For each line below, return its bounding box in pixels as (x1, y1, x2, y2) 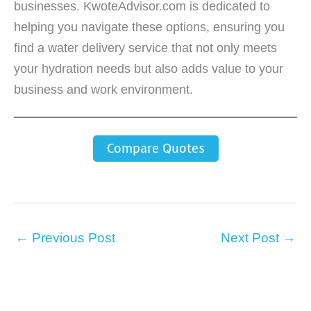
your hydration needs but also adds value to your (14, 62, 283, 76)
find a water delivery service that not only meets (14, 41, 277, 56)
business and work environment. (14, 83, 193, 97)
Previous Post (28, 230, 115, 245)
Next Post (221, 230, 283, 245)
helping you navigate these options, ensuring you (14, 20, 285, 35)
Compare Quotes (106, 140, 205, 157)
